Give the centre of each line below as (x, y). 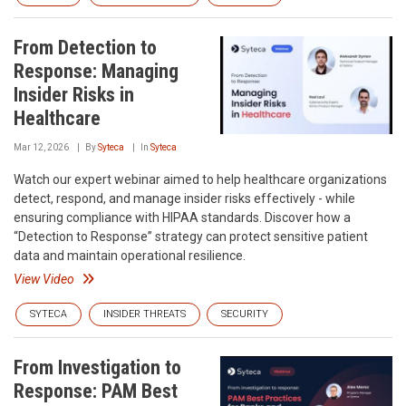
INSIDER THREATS (145, 314)
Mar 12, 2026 (41, 148)
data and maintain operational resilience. (130, 256)
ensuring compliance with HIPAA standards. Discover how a (182, 218)
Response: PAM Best (96, 391)
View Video (44, 280)
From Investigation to (97, 368)
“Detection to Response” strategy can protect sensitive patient (191, 237)
